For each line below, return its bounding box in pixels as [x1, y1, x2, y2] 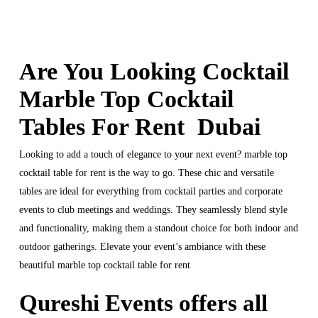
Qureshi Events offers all [18, 290, 268, 317]
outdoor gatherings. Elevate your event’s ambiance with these [18, 241, 265, 253]
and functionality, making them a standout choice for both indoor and [18, 223, 298, 234]
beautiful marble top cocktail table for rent [18, 260, 190, 271]
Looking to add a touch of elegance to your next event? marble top [18, 149, 287, 160]
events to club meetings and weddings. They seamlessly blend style [18, 204, 287, 216]
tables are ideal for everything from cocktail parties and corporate [18, 186, 283, 197]
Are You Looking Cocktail [18, 58, 289, 85]
